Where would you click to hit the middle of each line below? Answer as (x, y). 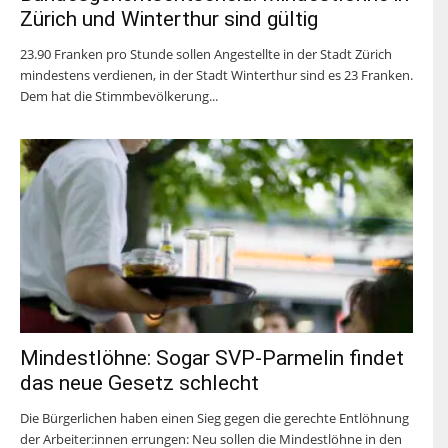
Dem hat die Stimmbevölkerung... (119, 96)
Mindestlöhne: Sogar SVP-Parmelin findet (212, 358)
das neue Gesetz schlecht (139, 383)
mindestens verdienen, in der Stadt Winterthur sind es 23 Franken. (216, 75)
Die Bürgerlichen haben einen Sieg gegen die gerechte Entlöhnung (214, 418)
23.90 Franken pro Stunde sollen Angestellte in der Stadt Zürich (206, 54)
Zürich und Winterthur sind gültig (169, 19)
